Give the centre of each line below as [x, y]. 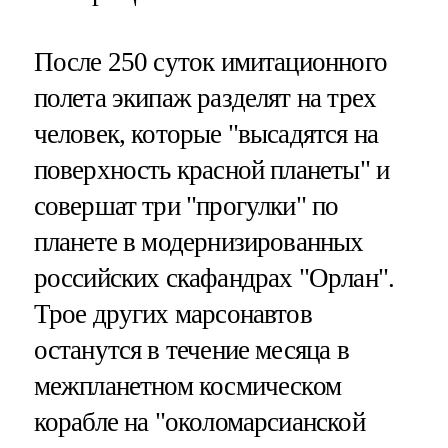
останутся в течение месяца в [191, 349]
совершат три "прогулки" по [186, 205]
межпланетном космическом [187, 385]
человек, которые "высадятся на [206, 133]
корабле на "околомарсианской [199, 421]
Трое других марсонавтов [172, 313]
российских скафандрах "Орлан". [214, 277]
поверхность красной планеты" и [211, 169]
